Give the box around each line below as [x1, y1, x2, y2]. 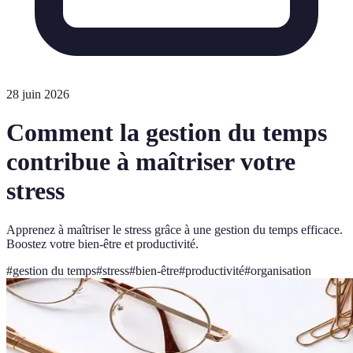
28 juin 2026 [6, 87, 69, 101]
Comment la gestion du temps [6, 118, 327, 147]
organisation [251, 263, 311, 277]
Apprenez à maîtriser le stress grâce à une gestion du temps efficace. [6, 222, 343, 236]
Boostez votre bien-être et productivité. [6, 236, 199, 251]
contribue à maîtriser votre [6, 147, 295, 176]
